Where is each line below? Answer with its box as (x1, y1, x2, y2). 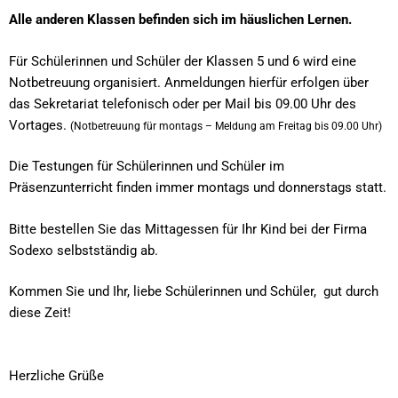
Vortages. (9, 116, 70, 133)
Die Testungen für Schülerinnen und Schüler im (9, 158, 284, 174)
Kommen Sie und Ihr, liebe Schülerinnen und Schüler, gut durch (9, 283, 378, 299)
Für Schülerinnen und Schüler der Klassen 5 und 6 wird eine (9, 52, 356, 69)
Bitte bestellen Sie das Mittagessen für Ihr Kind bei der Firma (9, 220, 367, 237)
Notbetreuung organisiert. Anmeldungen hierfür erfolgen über (9, 74, 369, 91)
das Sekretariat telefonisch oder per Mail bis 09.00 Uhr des (9, 95, 356, 112)
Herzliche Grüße (9, 367, 104, 384)
